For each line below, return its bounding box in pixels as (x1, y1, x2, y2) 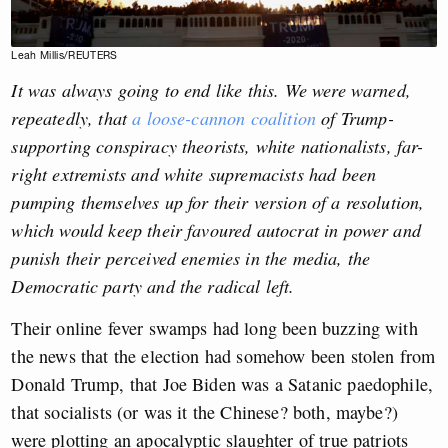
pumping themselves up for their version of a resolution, (11, 190, 425, 215)
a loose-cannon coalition (132, 106, 322, 131)
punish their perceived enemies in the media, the (11, 246, 371, 271)
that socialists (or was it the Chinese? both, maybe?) (11, 400, 398, 425)
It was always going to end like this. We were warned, (11, 78, 411, 103)
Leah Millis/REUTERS (11, 49, 118, 63)
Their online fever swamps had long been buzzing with (11, 316, 418, 341)
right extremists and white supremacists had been (11, 162, 377, 187)
